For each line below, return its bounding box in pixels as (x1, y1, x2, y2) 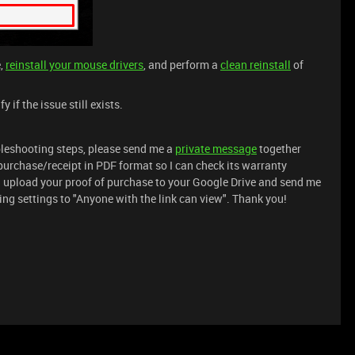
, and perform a (143, 57, 220, 72)
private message (175, 141, 257, 156)
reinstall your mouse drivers (6, 57, 143, 72)
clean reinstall (220, 57, 291, 72)
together (257, 141, 301, 156)
